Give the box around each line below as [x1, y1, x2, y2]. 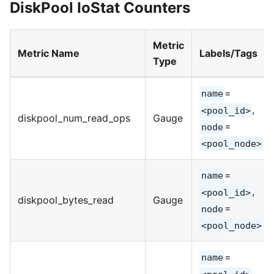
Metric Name [18, 46, 80, 59]
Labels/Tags [199, 46, 257, 59]
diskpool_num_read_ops [18, 111, 130, 124]
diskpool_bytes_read [18, 193, 114, 206]
